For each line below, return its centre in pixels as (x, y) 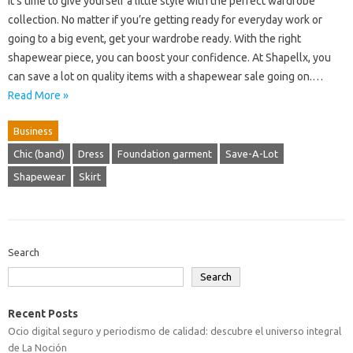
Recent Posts (43, 314)
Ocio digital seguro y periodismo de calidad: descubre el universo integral (175, 331)
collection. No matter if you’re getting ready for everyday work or (165, 20)
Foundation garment (165, 154)
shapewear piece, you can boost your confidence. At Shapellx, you (169, 58)
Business (33, 131)
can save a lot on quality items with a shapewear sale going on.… (165, 76)
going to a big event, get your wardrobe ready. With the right (154, 39)
